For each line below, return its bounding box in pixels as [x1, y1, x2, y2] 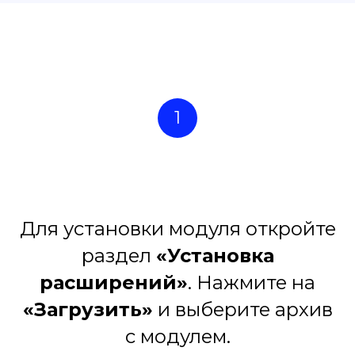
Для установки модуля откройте [19, 217, 336, 241]
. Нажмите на [188, 271, 315, 295]
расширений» [40, 271, 188, 295]
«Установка [155, 244, 274, 268]
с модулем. [124, 325, 231, 349]
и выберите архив [152, 298, 333, 322]
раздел [81, 244, 156, 268]
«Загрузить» [22, 298, 153, 322]
